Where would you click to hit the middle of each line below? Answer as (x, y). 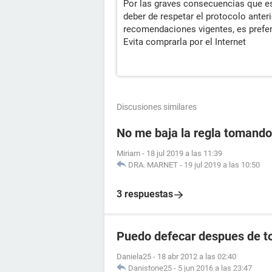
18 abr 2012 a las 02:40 (197, 257)
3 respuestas (145, 194)
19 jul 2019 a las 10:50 (222, 165)
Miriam (128, 154)
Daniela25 (134, 257)
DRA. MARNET (153, 165)
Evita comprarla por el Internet (185, 42)
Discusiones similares (157, 107)
